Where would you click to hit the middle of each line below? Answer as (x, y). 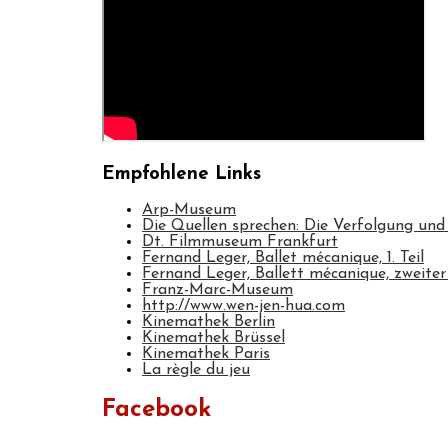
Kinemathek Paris (206, 354)
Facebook (156, 410)
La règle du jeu (196, 370)
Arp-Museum (189, 210)
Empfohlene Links (181, 174)
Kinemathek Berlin (208, 322)
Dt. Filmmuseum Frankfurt (240, 242)
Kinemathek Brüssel (213, 338)
